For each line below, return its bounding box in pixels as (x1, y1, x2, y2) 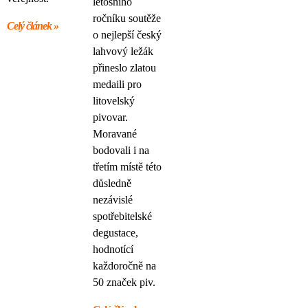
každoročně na (93, 260, 156, 272)
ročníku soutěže (93, 12, 161, 25)
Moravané (93, 128, 137, 140)
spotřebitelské (93, 210, 152, 223)
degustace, (93, 227, 138, 239)
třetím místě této (93, 161, 162, 173)
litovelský (93, 95, 135, 107)
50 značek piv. (93, 276, 155, 289)
